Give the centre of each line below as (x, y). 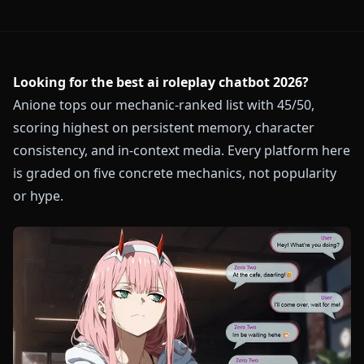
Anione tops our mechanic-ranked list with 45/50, (164, 105)
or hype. (38, 196)
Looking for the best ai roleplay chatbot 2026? (161, 82)
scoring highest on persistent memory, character (164, 128)
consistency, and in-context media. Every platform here (182, 150)
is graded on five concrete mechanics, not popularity (175, 173)
